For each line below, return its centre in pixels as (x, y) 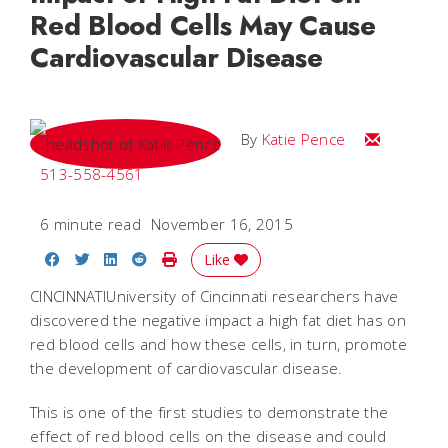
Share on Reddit (204, 258)
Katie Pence (303, 139)
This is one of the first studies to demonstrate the (209, 412)
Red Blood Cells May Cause (203, 25)
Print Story (213, 258)
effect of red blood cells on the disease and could (208, 436)
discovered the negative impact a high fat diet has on (218, 320)
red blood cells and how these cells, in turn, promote (218, 344)
